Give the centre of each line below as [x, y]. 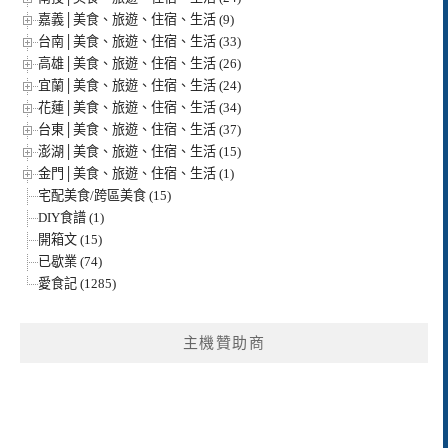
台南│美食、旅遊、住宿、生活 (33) [139, 41]
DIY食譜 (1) [71, 217]
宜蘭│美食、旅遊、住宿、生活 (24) [139, 85]
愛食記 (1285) [77, 283]
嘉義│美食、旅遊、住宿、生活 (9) [136, 19]
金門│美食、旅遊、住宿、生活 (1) [136, 173]
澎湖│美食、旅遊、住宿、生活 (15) [139, 151]
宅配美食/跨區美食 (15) [104, 195]
